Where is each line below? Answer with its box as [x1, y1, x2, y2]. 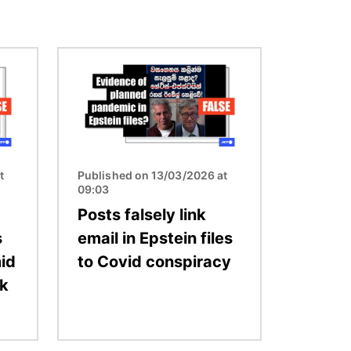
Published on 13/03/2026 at [78, 168, 228, 182]
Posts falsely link [78, 204, 206, 224]
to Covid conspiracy [78, 251, 231, 271]
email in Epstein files [78, 228, 233, 248]
